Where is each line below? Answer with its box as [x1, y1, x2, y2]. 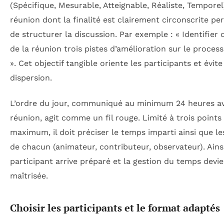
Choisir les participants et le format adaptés [10, 201, 220, 215]
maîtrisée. [10, 171, 48, 181]
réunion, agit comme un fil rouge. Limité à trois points [10, 113, 221, 123]
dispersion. [10, 72, 52, 82]
